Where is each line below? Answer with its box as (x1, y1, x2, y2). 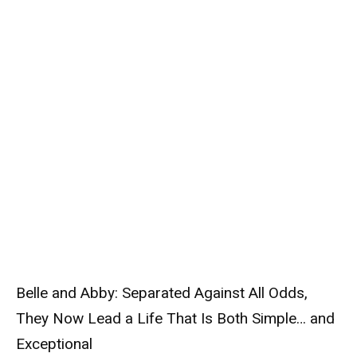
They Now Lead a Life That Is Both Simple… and (16, 308, 335, 328)
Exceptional (16, 334, 92, 353)
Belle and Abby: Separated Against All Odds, (16, 283, 308, 302)
